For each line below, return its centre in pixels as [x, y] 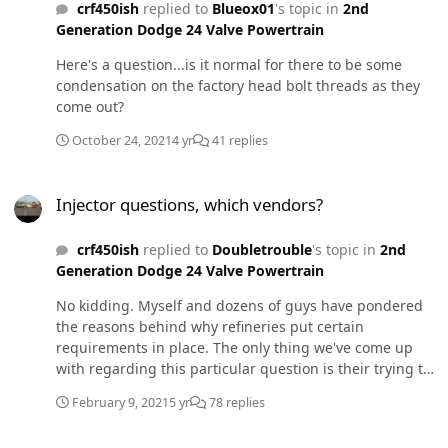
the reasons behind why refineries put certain [210, 326]
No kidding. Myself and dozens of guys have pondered [239, 305]
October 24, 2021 [122, 140]
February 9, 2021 [120, 402]
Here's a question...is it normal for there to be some [229, 64]
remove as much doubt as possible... [179, 389]
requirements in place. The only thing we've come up [234, 347]
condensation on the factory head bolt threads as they [238, 85]
